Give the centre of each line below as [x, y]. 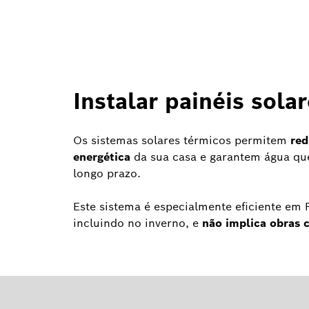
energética [102, 157]
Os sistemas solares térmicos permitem [182, 141]
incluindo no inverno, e [138, 223]
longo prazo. [107, 174]
